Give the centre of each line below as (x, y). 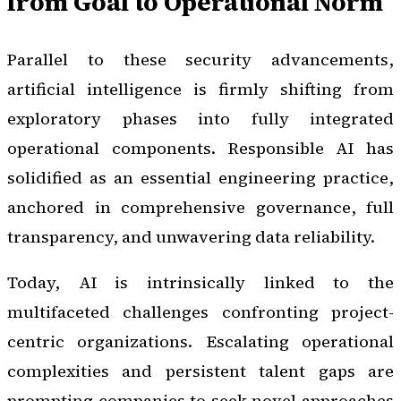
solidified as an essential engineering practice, (200, 177)
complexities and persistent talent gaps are (200, 371)
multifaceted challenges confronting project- (200, 312)
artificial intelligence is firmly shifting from (200, 89)
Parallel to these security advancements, (200, 59)
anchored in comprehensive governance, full (200, 207)
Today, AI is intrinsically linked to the (200, 283)
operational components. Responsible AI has (200, 148)
